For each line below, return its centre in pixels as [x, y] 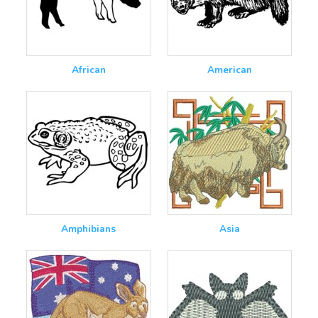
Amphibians [88, 229]
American [230, 70]
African [88, 70]
